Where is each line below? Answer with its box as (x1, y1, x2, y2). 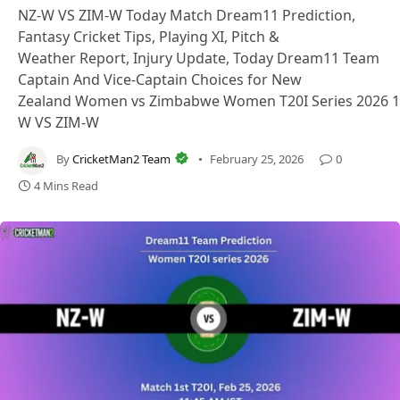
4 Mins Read (34, 178, 98, 194)
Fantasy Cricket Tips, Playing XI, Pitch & (18, 27, 279, 46)
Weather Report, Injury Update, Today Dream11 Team (18, 48, 379, 68)
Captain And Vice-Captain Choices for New (18, 70, 302, 89)
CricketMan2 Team (72, 151, 171, 168)
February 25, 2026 (210, 151, 304, 168)
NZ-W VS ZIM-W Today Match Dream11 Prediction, (18, 5, 355, 25)
